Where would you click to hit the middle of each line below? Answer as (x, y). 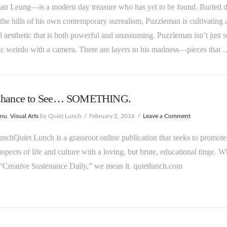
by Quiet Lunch (60, 116)
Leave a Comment (167, 116)
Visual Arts (24, 116)
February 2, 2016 (112, 116)
